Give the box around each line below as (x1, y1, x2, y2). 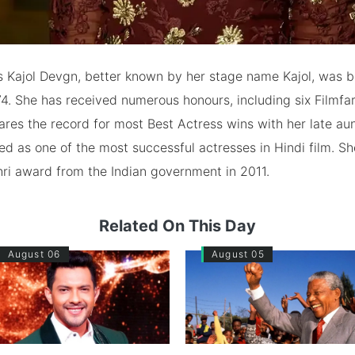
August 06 (7, 247, 61, 260)
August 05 (212, 247, 265, 260)
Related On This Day (99, 216, 256, 235)
